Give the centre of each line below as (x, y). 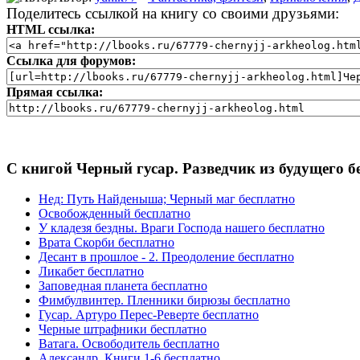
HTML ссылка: (51, 29)
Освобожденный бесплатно (115, 214)
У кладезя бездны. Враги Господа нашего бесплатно (182, 228)
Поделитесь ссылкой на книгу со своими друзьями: (173, 13)
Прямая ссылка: (55, 92)
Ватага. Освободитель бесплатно (129, 344)
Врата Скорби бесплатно (106, 243)
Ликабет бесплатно (91, 272)
